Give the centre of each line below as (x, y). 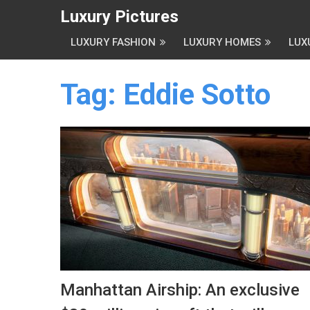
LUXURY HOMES (222, 42)
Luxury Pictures (119, 17)
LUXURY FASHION (113, 42)
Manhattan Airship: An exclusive (180, 290)
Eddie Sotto (197, 94)
